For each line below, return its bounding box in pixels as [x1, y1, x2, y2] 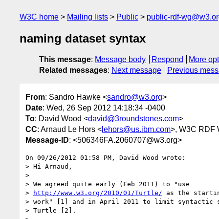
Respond [151, 55, 183, 64]
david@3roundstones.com [88, 114, 179, 123]
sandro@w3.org [107, 92, 162, 101]
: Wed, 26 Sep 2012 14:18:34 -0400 [43, 103, 165, 112]
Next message [111, 66, 161, 75]
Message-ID [25, 135, 69, 144]
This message [39, 55, 91, 64]
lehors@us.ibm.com [102, 125, 171, 133]
